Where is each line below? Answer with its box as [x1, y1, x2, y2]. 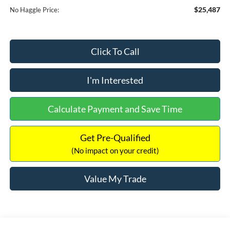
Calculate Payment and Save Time [48, 103, 182, 115]
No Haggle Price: [9, 6, 59, 14]
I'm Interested [87, 74, 143, 86]
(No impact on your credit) [71, 146, 159, 156]
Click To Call [90, 46, 140, 57]
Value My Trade [84, 173, 146, 185]
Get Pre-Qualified [80, 132, 150, 144]
